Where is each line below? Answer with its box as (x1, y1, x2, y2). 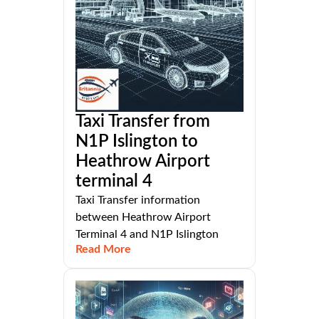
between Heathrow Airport (75, 211, 211, 224)
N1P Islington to (75, 133, 198, 151)
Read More (75, 244, 131, 256)
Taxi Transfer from (75, 113, 210, 131)
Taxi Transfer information (75, 194, 200, 206)
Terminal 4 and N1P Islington (75, 229, 219, 241)
